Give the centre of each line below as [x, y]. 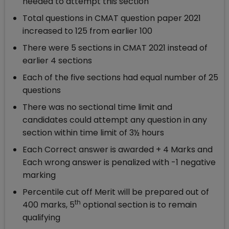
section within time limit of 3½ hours [94, 133]
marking [39, 175]
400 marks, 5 [49, 205]
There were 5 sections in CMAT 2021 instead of [115, 48]
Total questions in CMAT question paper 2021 [112, 18]
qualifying [43, 218]
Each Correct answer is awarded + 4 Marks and [118, 150]
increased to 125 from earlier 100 [87, 31]
